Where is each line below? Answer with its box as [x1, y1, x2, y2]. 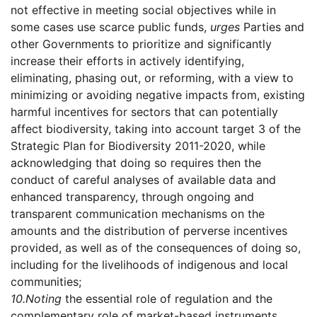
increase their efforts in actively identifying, [11, 54, 244, 69]
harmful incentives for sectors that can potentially [11, 105, 278, 120]
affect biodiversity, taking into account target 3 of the [11, 122, 301, 137]
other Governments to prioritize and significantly [11, 37, 272, 52]
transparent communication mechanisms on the [11, 207, 265, 221]
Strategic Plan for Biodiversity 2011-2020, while [11, 139, 265, 154]
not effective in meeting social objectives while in [11, 3, 276, 18]
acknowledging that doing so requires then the [11, 156, 261, 171]
